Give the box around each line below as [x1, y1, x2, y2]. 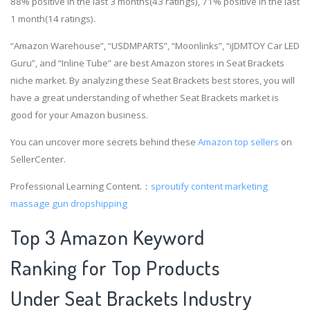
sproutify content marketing [151, 180, 268, 193]
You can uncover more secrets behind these [10, 135, 198, 148]
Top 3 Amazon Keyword [10, 224, 204, 250]
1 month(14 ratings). [10, 12, 95, 25]
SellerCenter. [10, 152, 66, 165]
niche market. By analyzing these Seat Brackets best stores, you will [10, 73, 295, 86]
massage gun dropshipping [10, 197, 127, 210]
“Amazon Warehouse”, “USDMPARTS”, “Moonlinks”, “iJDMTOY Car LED [10, 39, 300, 52]
